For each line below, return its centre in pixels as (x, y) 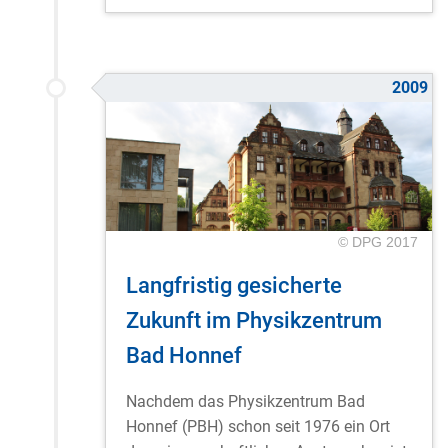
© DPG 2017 (377, 241)
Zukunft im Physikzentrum (254, 320)
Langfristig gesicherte (234, 285)
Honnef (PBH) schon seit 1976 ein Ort (258, 427)
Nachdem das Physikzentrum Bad (245, 402)
